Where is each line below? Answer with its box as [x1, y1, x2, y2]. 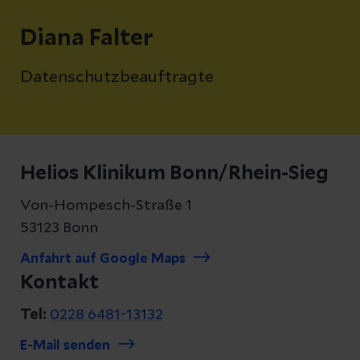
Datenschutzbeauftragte [20, 69, 214, 85]
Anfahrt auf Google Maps [20, 252, 186, 265]
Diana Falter [20, 27, 153, 50]
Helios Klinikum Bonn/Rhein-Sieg [20, 164, 329, 183]
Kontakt [20, 273, 99, 292]
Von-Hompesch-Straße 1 [20, 198, 192, 213]
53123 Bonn [20, 221, 98, 235]
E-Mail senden [20, 339, 110, 352]
